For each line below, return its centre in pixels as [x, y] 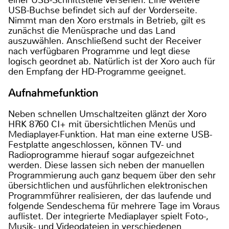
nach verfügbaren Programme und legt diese [99, 51]
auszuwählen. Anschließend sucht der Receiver [105, 41]
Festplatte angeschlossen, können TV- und [95, 144]
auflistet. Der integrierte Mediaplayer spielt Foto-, [108, 216]
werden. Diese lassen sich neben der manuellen [106, 165]
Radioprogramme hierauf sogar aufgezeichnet [101, 155]
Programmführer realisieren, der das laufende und [110, 196]
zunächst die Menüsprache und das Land [92, 31]
